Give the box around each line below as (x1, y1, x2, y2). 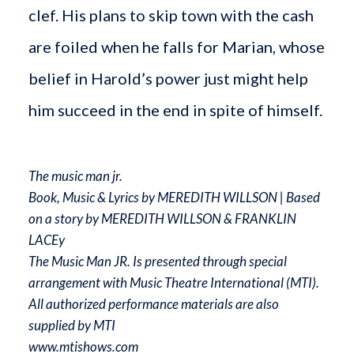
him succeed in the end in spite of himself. (28, 100, 322, 119)
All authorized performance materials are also (28, 295, 279, 312)
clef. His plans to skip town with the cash (28, 5, 314, 24)
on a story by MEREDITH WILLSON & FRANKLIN (28, 209, 296, 227)
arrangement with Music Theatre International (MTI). (28, 273, 319, 291)
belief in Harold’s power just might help (28, 68, 308, 88)
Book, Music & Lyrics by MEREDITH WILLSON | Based (28, 188, 320, 205)
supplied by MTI (28, 316, 115, 333)
